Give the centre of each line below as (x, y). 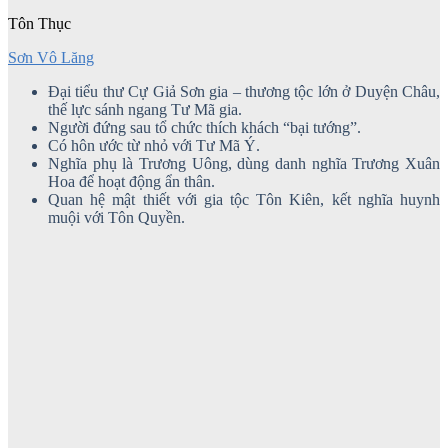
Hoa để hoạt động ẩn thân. (131, 181)
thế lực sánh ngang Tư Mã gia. (145, 109)
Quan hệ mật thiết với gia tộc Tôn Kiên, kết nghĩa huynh (244, 199)
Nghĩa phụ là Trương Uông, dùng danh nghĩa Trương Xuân (244, 163)
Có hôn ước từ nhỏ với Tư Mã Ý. (154, 145)
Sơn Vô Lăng (51, 57)
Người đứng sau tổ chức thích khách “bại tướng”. (204, 127)
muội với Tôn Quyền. (116, 217)
